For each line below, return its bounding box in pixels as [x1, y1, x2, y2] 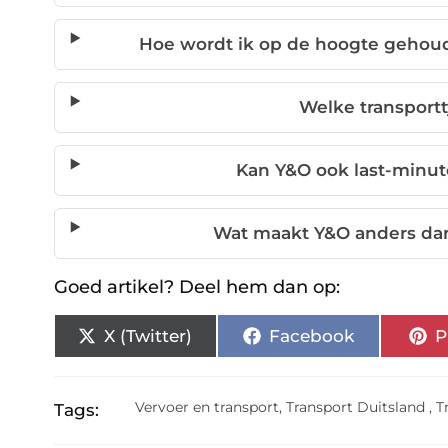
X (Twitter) [104, 325, 193, 346]
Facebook [268, 325, 354, 346]
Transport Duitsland [286, 398, 426, 417]
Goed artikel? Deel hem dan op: [53, 276, 340, 299]
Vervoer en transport [135, 398, 280, 417]
